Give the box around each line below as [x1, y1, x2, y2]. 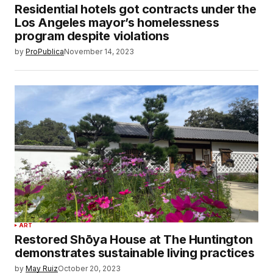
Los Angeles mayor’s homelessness [15, 15, 219, 30]
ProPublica [26, 46, 64, 56]
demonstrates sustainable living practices [15, 245, 255, 260]
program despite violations [15, 28, 169, 43]
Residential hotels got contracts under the [15, 1, 257, 16]
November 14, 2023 [64, 46, 134, 56]
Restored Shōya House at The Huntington [15, 232, 253, 247]
